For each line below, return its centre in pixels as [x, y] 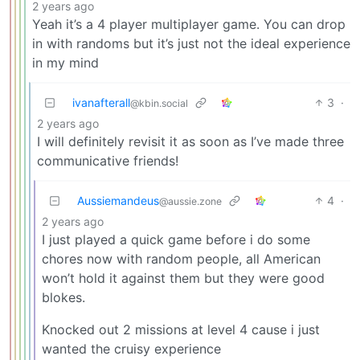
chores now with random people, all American [181, 259]
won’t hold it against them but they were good [183, 278]
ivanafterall [101, 102]
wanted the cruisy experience [131, 349]
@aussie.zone [190, 201]
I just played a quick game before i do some [176, 239]
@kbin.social [159, 103]
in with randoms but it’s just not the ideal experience [191, 43]
